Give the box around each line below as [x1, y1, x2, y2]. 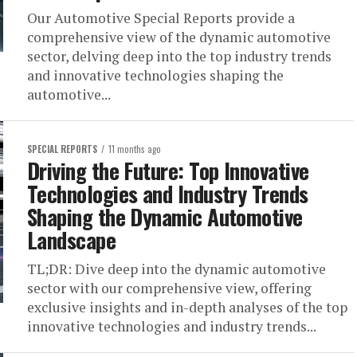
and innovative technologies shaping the [27, 66, 284, 84]
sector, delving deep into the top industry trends [27, 47, 331, 65]
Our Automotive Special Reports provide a [27, 9, 295, 27]
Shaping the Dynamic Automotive [27, 201, 303, 233]
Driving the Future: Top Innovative [27, 155, 309, 186]
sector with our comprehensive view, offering [27, 279, 312, 297]
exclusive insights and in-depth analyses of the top [27, 298, 347, 316]
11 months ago [108, 143, 161, 155]
